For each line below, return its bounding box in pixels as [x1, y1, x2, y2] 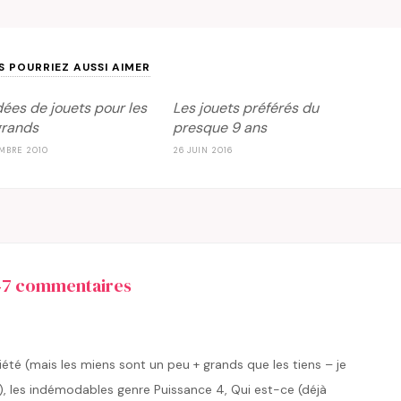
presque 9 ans [172, 118, 267, 138]
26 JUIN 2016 [172, 145, 233, 157]
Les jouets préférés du [172, 98, 319, 118]
